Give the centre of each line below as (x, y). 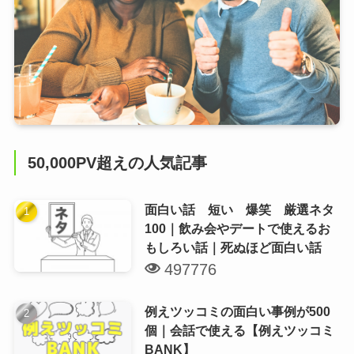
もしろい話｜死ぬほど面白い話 (233, 247)
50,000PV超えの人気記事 (118, 163)
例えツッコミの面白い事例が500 (237, 311)
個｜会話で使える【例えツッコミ (239, 330)
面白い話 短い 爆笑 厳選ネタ (239, 209)
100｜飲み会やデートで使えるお (237, 228)
